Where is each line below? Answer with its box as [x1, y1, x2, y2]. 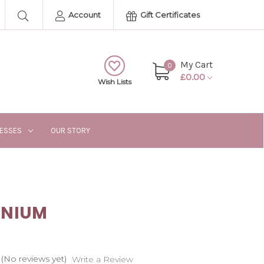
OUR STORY [51, 126, 91, 135]
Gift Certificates [138, 10, 200, 19]
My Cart [180, 59, 213, 70]
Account [67, 10, 101, 19]
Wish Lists [98, 77, 131, 86]
